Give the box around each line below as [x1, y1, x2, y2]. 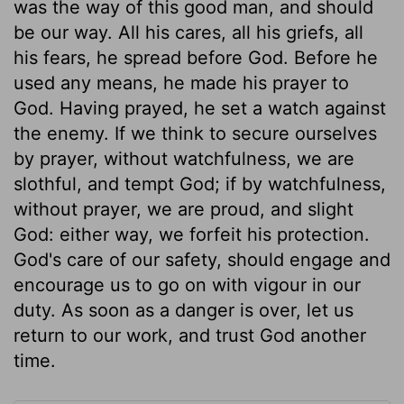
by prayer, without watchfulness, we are [14, 147, 354, 170]
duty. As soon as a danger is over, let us [14, 298, 353, 321]
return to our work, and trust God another [14, 324, 366, 346]
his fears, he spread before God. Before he [14, 46, 378, 69]
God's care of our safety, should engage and [14, 248, 390, 271]
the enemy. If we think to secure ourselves [14, 122, 377, 144]
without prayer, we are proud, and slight [14, 197, 353, 220]
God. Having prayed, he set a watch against [14, 96, 386, 119]
